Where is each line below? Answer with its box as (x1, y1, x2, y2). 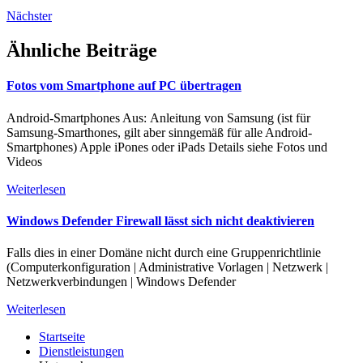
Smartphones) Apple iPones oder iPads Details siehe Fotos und (6, 139, 327, 154)
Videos (6, 154, 42, 169)
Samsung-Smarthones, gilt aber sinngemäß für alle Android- (6, 125, 312, 139)
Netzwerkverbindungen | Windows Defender (6, 275, 236, 289)
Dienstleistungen (39, 344, 124, 359)
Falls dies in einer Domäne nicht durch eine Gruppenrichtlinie (6, 246, 321, 260)
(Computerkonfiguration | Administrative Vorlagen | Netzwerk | (6, 260, 328, 275)
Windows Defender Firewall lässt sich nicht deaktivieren (6, 213, 314, 228)
